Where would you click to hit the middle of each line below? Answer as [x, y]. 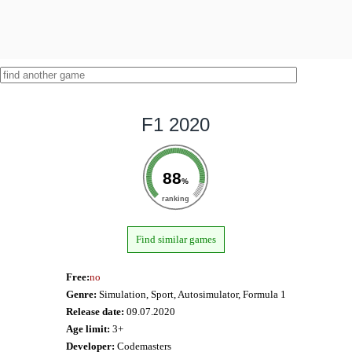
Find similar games [176, 239]
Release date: [95, 311]
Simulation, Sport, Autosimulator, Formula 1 [191, 294]
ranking [176, 198]
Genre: [81, 294]
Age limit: [88, 328]
